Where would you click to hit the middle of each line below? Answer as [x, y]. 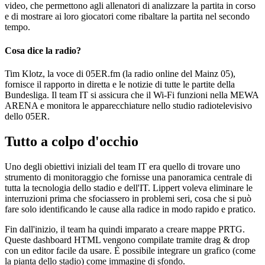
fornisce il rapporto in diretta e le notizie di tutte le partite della [120, 84]
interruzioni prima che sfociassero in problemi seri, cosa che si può [128, 198]
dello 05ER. [27, 116]
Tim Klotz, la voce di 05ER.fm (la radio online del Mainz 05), [120, 73]
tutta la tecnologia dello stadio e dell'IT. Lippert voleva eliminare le [129, 188]
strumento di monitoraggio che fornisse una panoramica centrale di [128, 177]
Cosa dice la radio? [43, 50]
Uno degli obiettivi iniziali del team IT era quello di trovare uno [122, 166]
